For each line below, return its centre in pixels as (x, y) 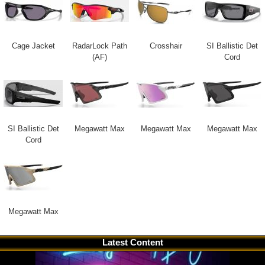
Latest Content (132, 242)
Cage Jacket (33, 46)
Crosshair (166, 46)
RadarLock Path (99, 46)
